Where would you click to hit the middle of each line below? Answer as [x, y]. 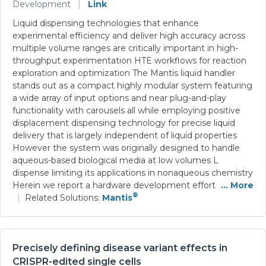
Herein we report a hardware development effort [115, 185]
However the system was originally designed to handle [126, 148]
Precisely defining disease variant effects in [120, 248]
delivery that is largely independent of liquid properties [125, 135]
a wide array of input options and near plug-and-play [119, 98]
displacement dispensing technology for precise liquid [124, 123]
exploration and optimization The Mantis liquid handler [124, 73]
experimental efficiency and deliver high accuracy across [129, 35]
